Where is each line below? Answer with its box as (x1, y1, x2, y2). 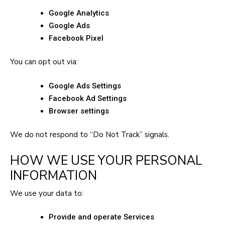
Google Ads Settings (49, 81, 121, 90)
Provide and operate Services (49, 212, 154, 221)
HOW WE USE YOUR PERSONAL (10, 151, 202, 169)
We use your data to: (10, 188, 83, 198)
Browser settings (49, 106, 109, 116)
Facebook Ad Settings (49, 93, 127, 103)
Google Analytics (49, 8, 109, 18)
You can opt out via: (10, 57, 78, 67)
